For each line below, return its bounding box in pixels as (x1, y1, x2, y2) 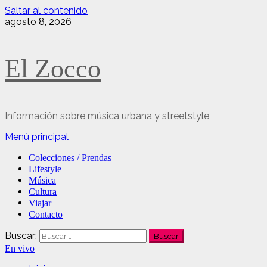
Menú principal (5, 131, 69, 142)
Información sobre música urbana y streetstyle (5, 110, 209, 122)
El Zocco (5, 54, 101, 83)
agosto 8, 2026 (5, 16, 72, 27)
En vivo (5, 243, 35, 253)
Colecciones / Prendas (29, 153, 111, 163)
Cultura (29, 187, 57, 197)
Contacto (29, 209, 63, 219)
